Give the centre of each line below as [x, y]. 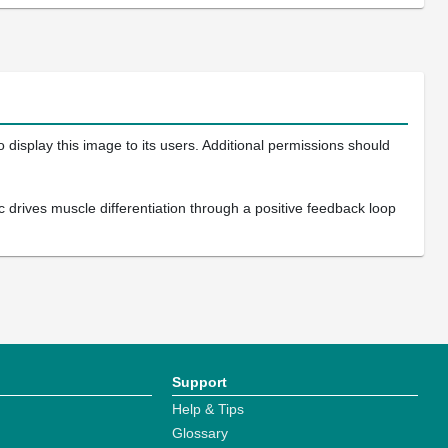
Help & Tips [208, 409]
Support [200, 382]
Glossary [200, 433]
